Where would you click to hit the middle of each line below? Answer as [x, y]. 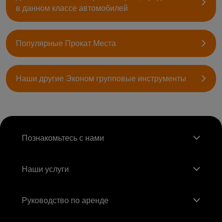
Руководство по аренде [65, 201]
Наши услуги [45, 169]
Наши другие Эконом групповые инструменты [101, 78]
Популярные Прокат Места [66, 43]
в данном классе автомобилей [72, 8]
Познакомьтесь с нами [63, 138]
